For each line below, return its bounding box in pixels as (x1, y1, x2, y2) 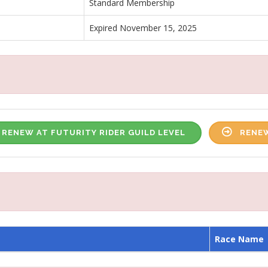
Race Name (215, 233, 264, 245)
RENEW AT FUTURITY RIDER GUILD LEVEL (2, 128, 185, 137)
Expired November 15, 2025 (89, 22, 197, 33)
